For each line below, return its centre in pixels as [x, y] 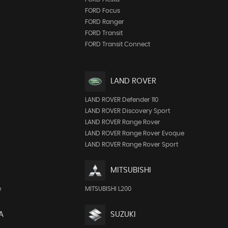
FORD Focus [103, 10]
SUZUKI [123, 215]
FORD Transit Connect [118, 44]
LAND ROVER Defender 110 [122, 99]
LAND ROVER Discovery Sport [128, 111]
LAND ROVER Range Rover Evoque [135, 133]
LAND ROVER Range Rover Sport [132, 144]
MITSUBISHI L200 [108, 189]
